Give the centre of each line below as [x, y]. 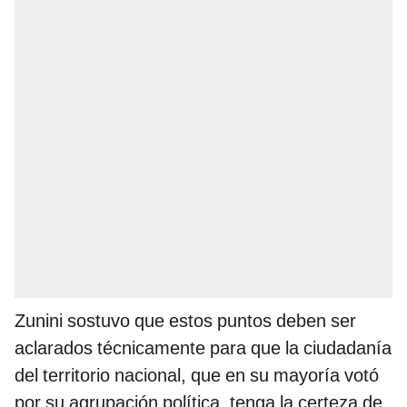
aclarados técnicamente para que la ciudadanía [203, 347]
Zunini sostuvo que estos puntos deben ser [185, 320]
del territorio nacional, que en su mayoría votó [197, 375]
